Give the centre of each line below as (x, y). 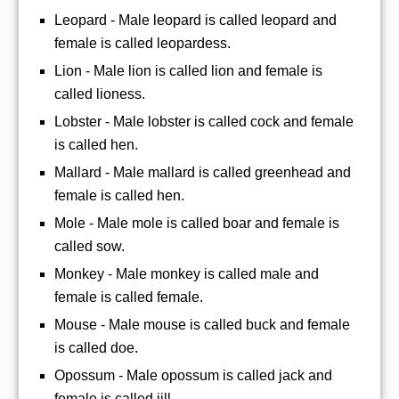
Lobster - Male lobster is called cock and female (204, 121)
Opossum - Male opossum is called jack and (193, 375)
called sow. (90, 246)
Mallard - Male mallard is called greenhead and (203, 172)
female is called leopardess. (142, 43)
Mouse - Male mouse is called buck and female (202, 324)
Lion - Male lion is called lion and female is (188, 70)
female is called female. (129, 297)
